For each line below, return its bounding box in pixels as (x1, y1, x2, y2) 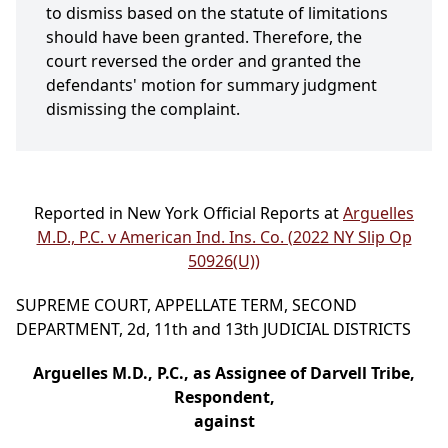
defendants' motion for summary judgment (46, 74, 377, 97)
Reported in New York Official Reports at (34, 202, 343, 225)
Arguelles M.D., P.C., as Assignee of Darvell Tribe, (33, 362, 415, 385)
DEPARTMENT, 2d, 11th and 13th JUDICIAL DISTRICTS (16, 318, 411, 341)
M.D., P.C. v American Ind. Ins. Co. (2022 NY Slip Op (36, 226, 412, 249)
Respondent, (173, 386, 275, 409)
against (193, 410, 255, 433)
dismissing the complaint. (46, 98, 240, 121)
